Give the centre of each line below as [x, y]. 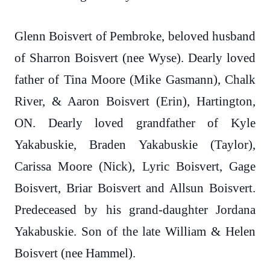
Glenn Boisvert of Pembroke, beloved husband [135, 36]
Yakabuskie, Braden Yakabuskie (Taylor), [135, 145]
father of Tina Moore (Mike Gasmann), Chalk [135, 80]
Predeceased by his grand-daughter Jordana [135, 210]
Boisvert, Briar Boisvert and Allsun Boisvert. [135, 188]
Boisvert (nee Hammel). [75, 253]
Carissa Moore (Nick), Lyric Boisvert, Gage [135, 166]
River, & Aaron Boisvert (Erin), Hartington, [135, 101]
